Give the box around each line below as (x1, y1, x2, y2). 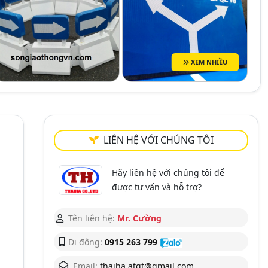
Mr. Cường (115, 212, 162, 224)
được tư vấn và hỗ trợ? (112, 181, 202, 193)
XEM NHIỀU (188, 57, 227, 67)
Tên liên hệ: (68, 212, 115, 224)
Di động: (68, 236, 102, 248)
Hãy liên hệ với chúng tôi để (112, 166, 225, 178)
